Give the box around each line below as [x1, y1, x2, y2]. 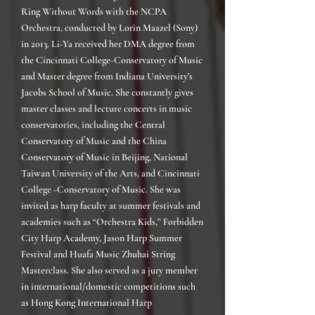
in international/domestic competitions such [21, 281, 195, 292]
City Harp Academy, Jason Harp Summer [21, 232, 182, 244]
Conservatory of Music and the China [21, 135, 167, 147]
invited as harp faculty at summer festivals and [21, 200, 200, 212]
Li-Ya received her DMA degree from [51, 38, 195, 50]
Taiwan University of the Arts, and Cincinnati [21, 167, 200, 179]
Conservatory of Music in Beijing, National [21, 151, 188, 163]
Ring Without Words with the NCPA [21, 6, 167, 18]
